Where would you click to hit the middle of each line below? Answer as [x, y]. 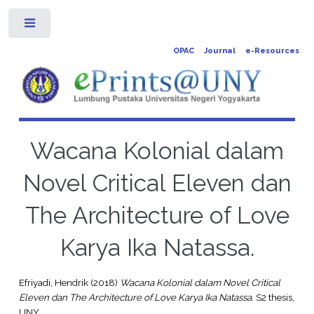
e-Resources [272, 51]
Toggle [74, 26]
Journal [219, 51]
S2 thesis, [274, 298]
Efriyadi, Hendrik [53, 283]
